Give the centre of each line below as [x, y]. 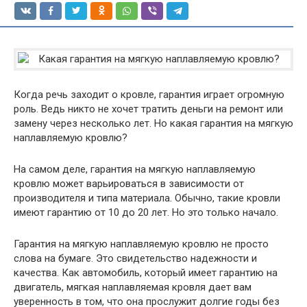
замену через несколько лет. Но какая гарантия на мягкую [153, 123]
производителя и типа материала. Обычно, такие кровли [147, 198]
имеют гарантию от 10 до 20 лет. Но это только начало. [146, 212]
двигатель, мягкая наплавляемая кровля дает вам [133, 287]
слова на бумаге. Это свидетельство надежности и [135, 258]
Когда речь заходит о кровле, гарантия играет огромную [149, 95]
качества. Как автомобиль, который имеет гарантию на [146, 273]
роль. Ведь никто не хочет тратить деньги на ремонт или [148, 109]
